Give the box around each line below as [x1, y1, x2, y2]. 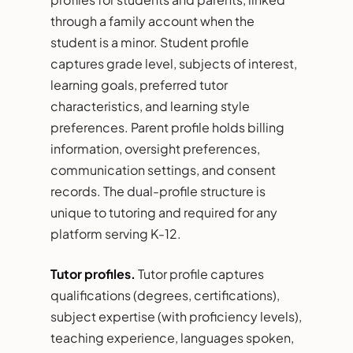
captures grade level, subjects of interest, [50, 54, 297, 72]
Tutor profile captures [136, 265, 264, 282]
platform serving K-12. [50, 225, 181, 242]
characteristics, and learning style [50, 97, 250, 114]
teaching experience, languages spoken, [50, 329, 294, 346]
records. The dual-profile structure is [50, 182, 266, 199]
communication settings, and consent [50, 161, 276, 178]
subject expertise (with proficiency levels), [50, 307, 302, 325]
